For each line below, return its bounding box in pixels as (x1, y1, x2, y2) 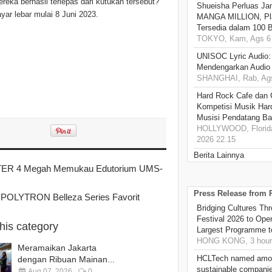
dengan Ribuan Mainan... (18, 254, 115, 265)
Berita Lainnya (194, 151, 244, 160)
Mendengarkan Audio (197, 63, 270, 72)
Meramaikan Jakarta (18, 243, 97, 253)
